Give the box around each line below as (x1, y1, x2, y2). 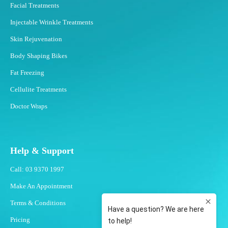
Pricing (10, 215, 30, 223)
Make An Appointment (10, 182, 73, 190)
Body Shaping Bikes (10, 51, 67, 60)
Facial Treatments (10, 1, 59, 9)
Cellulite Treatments (10, 85, 67, 93)
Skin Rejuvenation (10, 35, 62, 43)
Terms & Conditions (10, 198, 66, 207)
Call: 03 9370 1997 (10, 165, 64, 173)
